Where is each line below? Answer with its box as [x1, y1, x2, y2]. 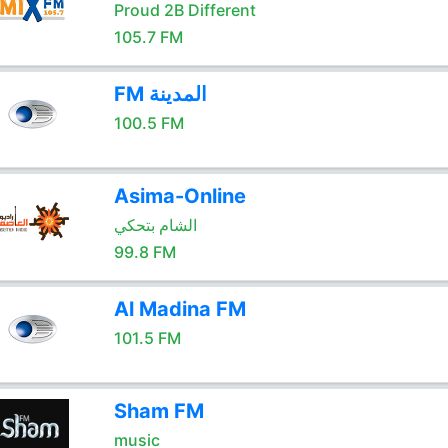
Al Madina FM [113, 297, 246, 321]
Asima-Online [113, 184, 246, 208]
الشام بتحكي [113, 215, 197, 235]
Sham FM [113, 399, 204, 423]
